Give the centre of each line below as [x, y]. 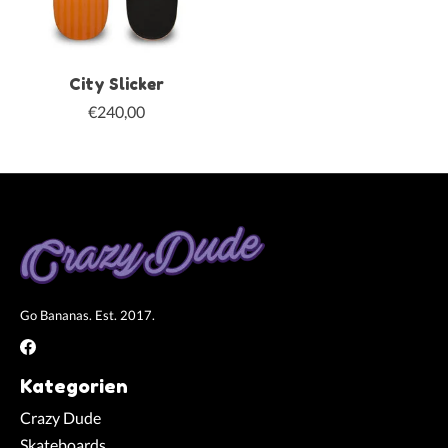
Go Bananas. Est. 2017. [87, 314]
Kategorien [74, 386]
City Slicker [117, 83]
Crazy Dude [60, 418]
